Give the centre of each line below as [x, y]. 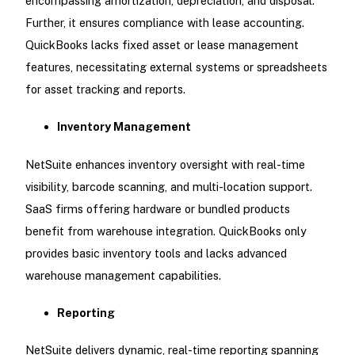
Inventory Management [124, 127]
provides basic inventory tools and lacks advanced [156, 253]
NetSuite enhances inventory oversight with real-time [165, 164]
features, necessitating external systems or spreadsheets [176, 67]
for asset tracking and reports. [105, 90]
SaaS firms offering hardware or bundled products [157, 208]
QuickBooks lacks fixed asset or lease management [162, 45]
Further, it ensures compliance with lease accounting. [164, 23]
